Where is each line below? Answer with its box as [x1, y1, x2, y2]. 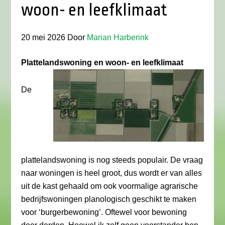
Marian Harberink [87, 33, 149, 42]
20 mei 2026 [21, 33, 66, 42]
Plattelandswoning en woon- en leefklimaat [21, 58, 184, 67]
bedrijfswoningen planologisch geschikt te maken [21, 195, 197, 203]
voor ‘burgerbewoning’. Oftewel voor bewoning [21, 208, 187, 216]
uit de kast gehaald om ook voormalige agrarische [21, 182, 198, 190]
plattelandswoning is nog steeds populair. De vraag [21, 156, 203, 164]
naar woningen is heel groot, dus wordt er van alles [21, 169, 202, 177]
